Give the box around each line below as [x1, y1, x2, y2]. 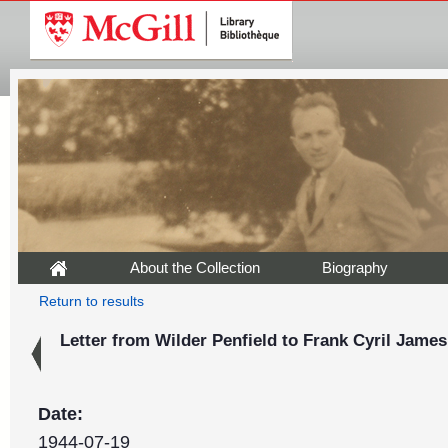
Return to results [38, 294, 144, 309]
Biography [322, 259, 388, 276]
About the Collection [130, 259, 260, 276]
